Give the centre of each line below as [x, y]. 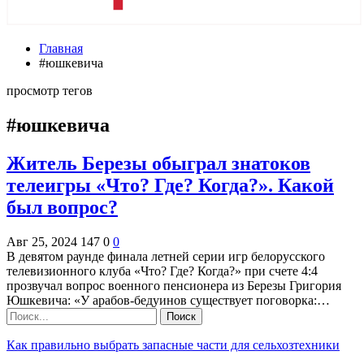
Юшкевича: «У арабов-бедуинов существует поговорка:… [168, 300]
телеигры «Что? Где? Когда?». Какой [170, 185]
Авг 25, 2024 [42, 241]
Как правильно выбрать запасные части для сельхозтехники [173, 344]
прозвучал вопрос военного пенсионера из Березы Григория [174, 285]
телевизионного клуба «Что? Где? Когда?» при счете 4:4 [162, 271]
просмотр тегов [50, 91]
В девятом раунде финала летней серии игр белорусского [166, 256]
